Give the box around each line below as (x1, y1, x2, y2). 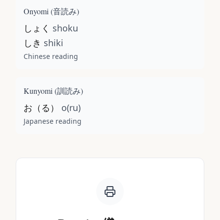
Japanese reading (24, 116, 82, 126)
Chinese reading (24, 52, 78, 61)
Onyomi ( (24, 6, 53, 16)
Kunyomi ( (24, 85, 57, 96)
